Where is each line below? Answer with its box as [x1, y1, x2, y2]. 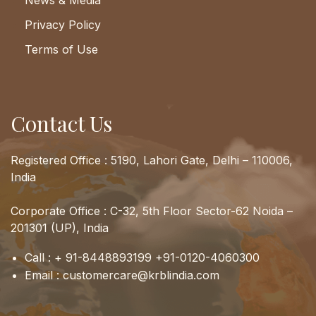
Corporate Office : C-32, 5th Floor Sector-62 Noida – [11, 204, 293, 219]
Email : [25, 268, 63, 283]
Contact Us [11, 109, 112, 138]
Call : [25, 250, 54, 265]
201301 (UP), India [11, 221, 109, 236]
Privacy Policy [25, 18, 101, 32]
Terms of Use [25, 42, 98, 57]
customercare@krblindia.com [63, 268, 219, 283]
